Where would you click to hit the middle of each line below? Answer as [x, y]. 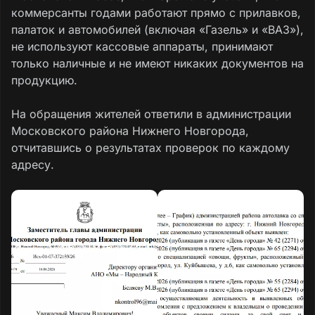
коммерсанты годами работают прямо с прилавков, [156, 12]
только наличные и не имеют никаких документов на [157, 63]
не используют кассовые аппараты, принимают [142, 46]
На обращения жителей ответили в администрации [151, 114]
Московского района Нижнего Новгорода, [130, 130]
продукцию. [44, 80]
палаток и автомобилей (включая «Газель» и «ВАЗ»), [157, 29]
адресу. [33, 164]
